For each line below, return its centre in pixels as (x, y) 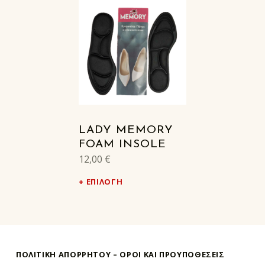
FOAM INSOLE (122, 145)
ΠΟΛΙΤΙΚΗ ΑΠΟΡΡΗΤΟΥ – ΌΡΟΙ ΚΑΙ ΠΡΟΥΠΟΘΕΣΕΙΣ (120, 255)
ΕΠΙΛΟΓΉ (104, 182)
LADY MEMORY (126, 131)
